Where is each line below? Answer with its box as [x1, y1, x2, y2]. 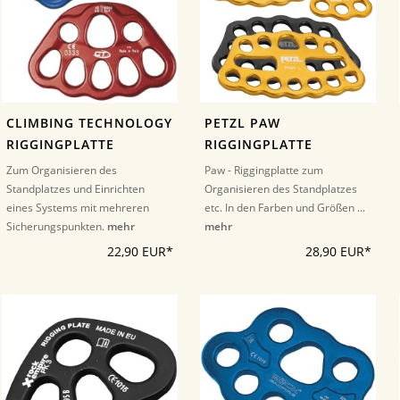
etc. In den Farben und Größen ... [204, 199, 366, 215]
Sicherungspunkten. [6, 218, 107, 234]
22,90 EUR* [106, 243, 173, 260]
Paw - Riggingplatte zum [204, 162, 324, 178]
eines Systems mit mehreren [6, 199, 149, 215]
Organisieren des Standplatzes [204, 180, 358, 196]
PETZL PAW [204, 114, 281, 131]
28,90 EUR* [305, 243, 371, 260]
